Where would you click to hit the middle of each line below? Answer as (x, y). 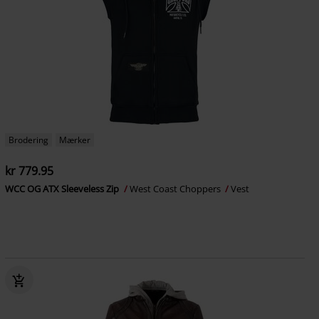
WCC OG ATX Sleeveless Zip (63, 189)
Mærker (74, 140)
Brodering (28, 140)
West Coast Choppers (176, 189)
